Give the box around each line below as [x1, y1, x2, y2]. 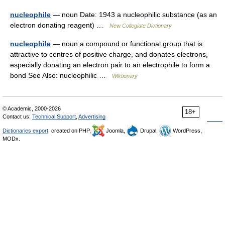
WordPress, [171, 128, 202, 134]
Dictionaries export [3, 128, 48, 134]
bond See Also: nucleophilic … [10, 71, 112, 80]
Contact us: [3, 114, 32, 120]
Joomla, [104, 128, 127, 134]
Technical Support [32, 114, 76, 120]
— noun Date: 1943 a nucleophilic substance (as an [51, 11, 217, 19]
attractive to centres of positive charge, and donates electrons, [10, 50, 208, 59]
